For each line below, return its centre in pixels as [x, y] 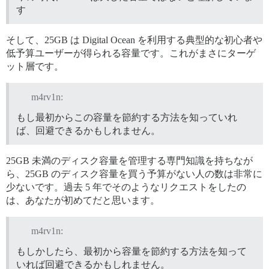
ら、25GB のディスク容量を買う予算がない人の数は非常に [134, 174]
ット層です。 [35, 67]
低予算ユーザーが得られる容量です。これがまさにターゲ [131, 53]
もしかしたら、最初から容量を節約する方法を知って [131, 251]
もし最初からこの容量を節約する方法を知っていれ [127, 117]
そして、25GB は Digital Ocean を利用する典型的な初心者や [134, 40]
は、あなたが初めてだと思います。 [83, 200]
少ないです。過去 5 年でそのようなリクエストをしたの [126, 187]
